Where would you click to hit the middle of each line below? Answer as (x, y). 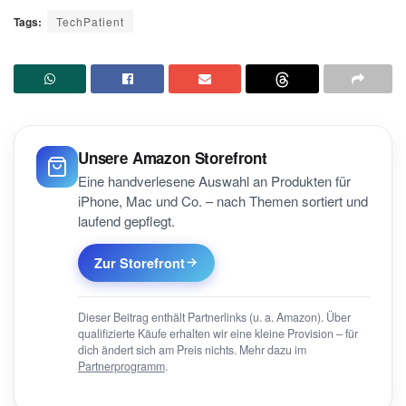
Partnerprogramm (121, 366)
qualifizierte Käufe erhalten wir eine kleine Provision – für (218, 333)
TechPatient (90, 21)
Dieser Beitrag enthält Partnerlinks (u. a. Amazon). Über (214, 317)
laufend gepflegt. (126, 220)
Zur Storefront (140, 262)
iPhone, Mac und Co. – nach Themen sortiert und (223, 200)
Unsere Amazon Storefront (173, 157)
